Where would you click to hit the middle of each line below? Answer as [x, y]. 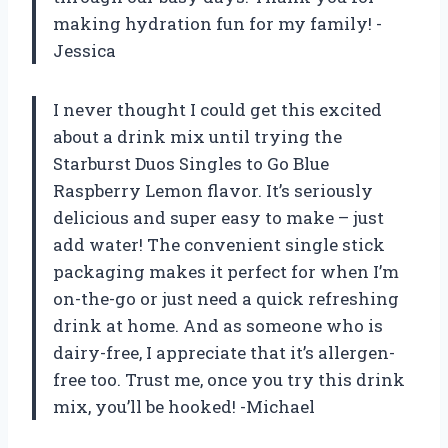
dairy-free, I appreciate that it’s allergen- [224, 353]
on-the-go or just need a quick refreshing [226, 299]
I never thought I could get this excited [217, 110]
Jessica [84, 51]
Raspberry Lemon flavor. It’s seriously [213, 191]
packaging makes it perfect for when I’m [226, 272]
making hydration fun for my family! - [217, 24]
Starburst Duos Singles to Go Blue [191, 164]
